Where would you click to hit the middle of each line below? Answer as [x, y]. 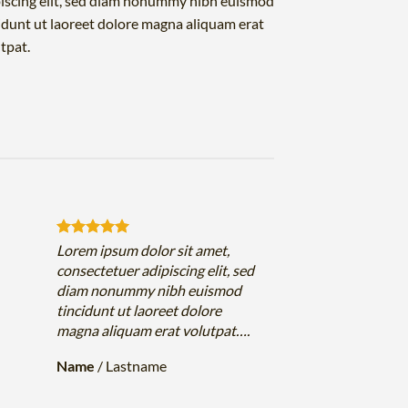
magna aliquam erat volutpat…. [153, 331]
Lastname [137, 366]
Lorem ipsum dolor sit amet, [143, 250]
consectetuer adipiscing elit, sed [156, 270]
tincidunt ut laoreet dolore [139, 311]
